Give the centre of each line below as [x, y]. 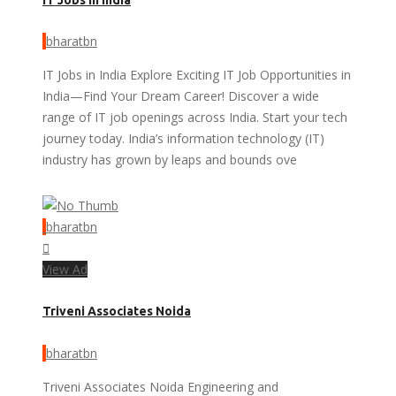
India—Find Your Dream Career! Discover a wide [181, 96]
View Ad [65, 269]
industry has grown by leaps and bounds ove [170, 160]
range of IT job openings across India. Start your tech [195, 117]
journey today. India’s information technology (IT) [183, 138]
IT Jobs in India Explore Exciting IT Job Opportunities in [197, 75]
